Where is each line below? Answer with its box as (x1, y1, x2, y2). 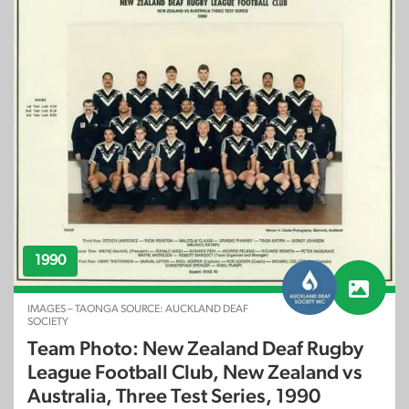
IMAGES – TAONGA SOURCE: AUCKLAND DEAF (27, 303, 248, 315)
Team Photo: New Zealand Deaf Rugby (27, 339, 363, 360)
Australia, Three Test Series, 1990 (27, 386, 320, 407)
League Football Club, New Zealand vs (27, 362, 362, 383)
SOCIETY (27, 316, 68, 328)
